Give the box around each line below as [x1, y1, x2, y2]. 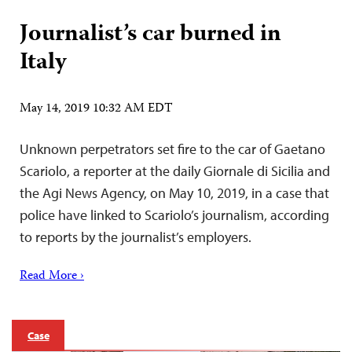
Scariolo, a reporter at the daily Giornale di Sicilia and [20, 161, 330, 180]
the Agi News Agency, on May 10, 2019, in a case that [20, 183, 329, 202]
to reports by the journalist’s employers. [20, 227, 251, 246]
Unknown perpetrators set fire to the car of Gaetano [20, 139, 325, 158]
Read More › [20, 266, 84, 287]
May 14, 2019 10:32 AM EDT [20, 98, 173, 119]
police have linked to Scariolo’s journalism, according [20, 205, 329, 224]
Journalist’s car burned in [20, 15, 281, 54]
